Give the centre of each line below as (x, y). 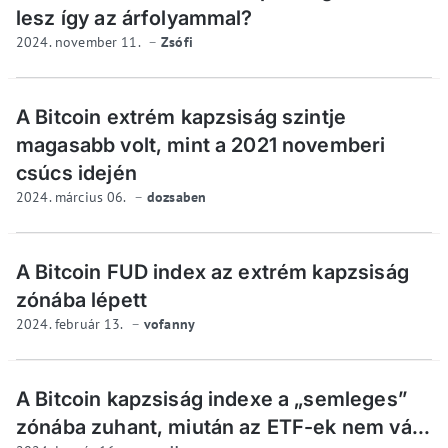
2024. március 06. (73, 197)
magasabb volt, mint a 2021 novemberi (201, 145)
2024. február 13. (71, 324)
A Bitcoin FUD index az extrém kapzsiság (212, 272)
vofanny (170, 324)
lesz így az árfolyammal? (134, 18)
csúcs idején (76, 173)
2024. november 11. (80, 42)
